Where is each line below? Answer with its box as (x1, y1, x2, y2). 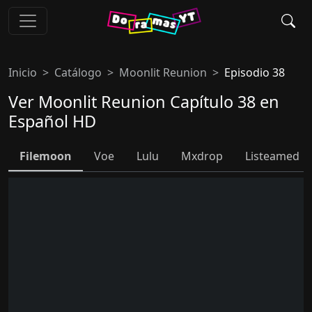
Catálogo (54, 65, 102, 80)
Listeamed (245, 148, 299, 164)
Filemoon (19, 148, 72, 164)
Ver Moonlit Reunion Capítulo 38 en (8, 91, 279, 113)
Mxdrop (181, 148, 223, 164)
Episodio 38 (224, 65, 285, 80)
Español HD (8, 110, 96, 132)
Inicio (8, 65, 37, 80)
